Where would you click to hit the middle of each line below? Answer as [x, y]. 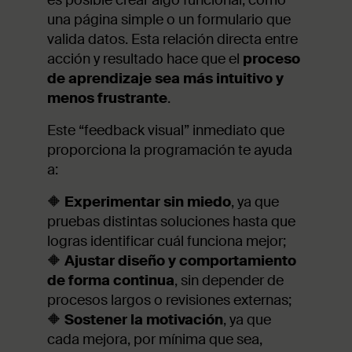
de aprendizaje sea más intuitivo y [165, 78]
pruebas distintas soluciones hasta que [171, 221]
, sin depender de [229, 280]
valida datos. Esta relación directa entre [172, 39]
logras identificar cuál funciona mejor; [167, 241]
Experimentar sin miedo [148, 202]
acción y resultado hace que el [145, 59]
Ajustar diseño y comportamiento [180, 260]
